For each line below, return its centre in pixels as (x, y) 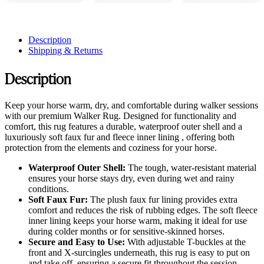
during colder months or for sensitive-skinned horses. (126, 231)
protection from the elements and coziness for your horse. (111, 147)
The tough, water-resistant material (191, 167)
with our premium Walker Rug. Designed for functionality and (121, 115)
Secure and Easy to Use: (77, 242)
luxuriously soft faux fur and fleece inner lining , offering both (120, 137)
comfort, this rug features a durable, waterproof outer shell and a (123, 126)
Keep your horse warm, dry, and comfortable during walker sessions (131, 105)
